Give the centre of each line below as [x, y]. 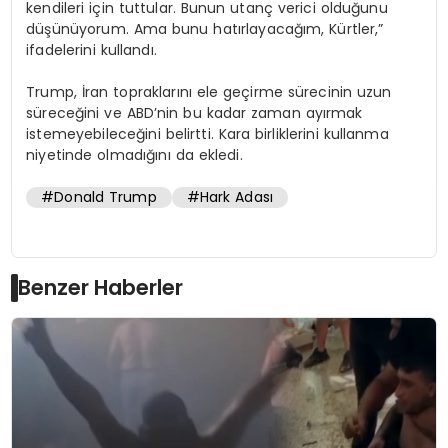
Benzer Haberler [101, 287]
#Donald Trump [99, 196]
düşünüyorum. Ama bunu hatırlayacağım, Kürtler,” [205, 28]
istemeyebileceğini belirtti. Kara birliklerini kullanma [207, 133]
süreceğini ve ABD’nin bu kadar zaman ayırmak [194, 112]
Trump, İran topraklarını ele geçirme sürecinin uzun [209, 91]
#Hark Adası [229, 196]
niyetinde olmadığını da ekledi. [134, 154]
